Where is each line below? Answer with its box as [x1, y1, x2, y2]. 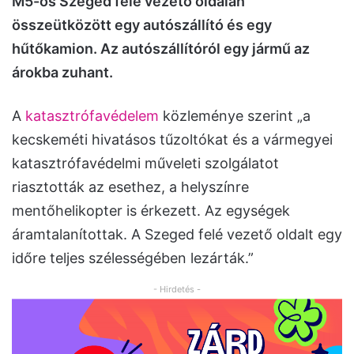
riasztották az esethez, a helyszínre [12, 179, 249, 196]
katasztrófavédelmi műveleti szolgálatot [12, 155, 279, 172]
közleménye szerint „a [159, 107, 311, 125]
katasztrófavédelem [25, 107, 159, 125]
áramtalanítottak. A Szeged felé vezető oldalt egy [12, 226, 342, 243]
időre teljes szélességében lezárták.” [12, 250, 254, 267]
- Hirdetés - [153, 284, 201, 296]
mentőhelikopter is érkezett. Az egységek [12, 202, 290, 220]
